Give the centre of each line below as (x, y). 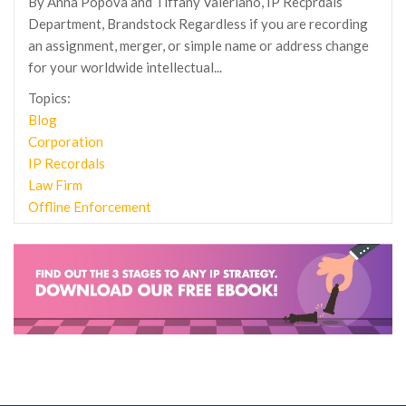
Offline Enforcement (90, 207)
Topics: (49, 98)
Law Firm (55, 185)
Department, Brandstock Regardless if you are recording (198, 24)
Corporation (66, 141)
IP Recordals (67, 163)
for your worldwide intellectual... (125, 67)
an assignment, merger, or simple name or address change (198, 45)
